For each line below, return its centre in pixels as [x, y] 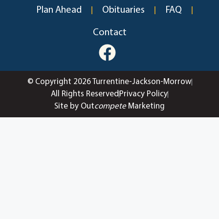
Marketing [145, 107]
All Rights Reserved [85, 94]
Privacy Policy [143, 94]
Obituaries [123, 11]
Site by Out [74, 107]
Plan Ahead [59, 11]
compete [110, 107]
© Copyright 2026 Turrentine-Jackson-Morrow [109, 82]
